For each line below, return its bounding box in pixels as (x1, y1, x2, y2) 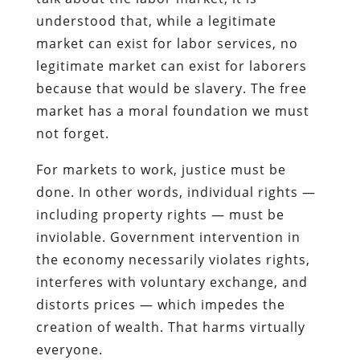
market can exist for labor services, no (35, 34, 298, 52)
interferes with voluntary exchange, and (35, 272, 308, 291)
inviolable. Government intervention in (35, 227, 301, 246)
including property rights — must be (35, 205, 284, 223)
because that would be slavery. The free (35, 79, 307, 97)
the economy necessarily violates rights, (35, 250, 310, 268)
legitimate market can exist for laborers (35, 56, 307, 75)
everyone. (35, 340, 103, 358)
